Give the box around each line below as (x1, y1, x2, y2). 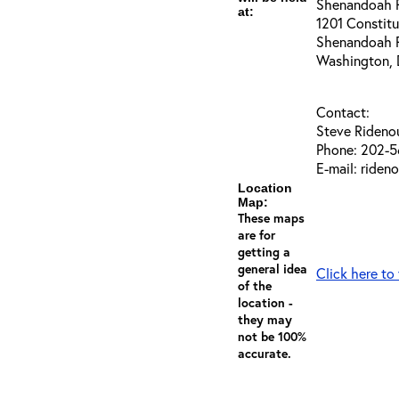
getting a (238, 243, 290, 260)
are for (238, 226, 275, 243)
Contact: (316, 102, 370, 121)
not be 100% (238, 328, 306, 345)
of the (238, 277, 272, 294)
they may (238, 311, 292, 328)
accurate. (238, 345, 291, 362)
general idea (238, 260, 307, 277)
